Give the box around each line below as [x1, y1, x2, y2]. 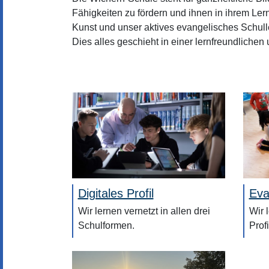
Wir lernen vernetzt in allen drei [77, 206, 210, 217]
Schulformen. [77, 220, 134, 231]
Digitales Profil [77, 187, 154, 201]
